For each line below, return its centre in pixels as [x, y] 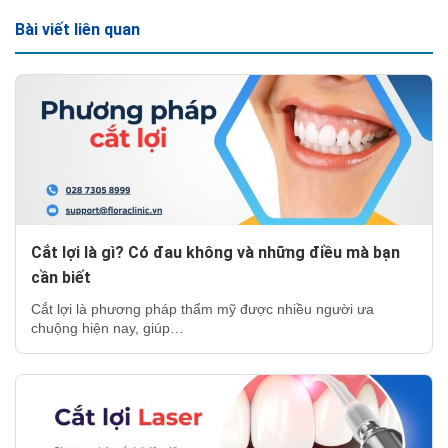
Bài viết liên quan [77, 29]
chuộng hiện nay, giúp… [107, 327]
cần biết [61, 277]
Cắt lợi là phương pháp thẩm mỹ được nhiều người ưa [202, 308]
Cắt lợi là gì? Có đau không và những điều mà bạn [215, 252]
